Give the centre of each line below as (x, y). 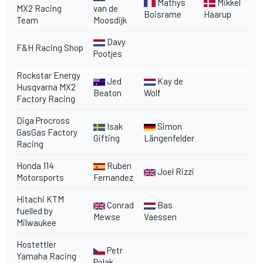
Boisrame (163, 14)
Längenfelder (169, 138)
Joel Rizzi (175, 171)
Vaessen (160, 216)
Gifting (107, 138)
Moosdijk (110, 20)
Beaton (107, 92)
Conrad (119, 205)
